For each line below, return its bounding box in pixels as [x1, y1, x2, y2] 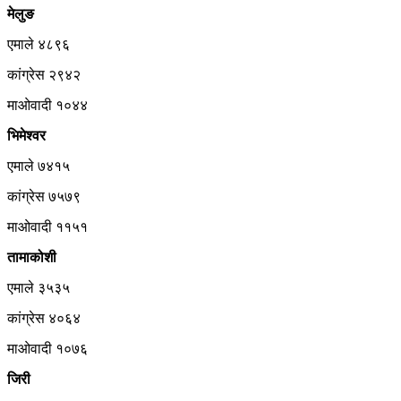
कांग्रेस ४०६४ [7, 310, 81, 326]
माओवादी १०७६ [7, 340, 88, 356]
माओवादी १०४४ [7, 97, 88, 113]
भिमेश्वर [7, 127, 46, 143]
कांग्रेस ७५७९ [7, 188, 81, 204]
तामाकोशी [7, 249, 56, 265]
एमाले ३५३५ [7, 279, 70, 295]
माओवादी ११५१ [7, 218, 88, 235]
